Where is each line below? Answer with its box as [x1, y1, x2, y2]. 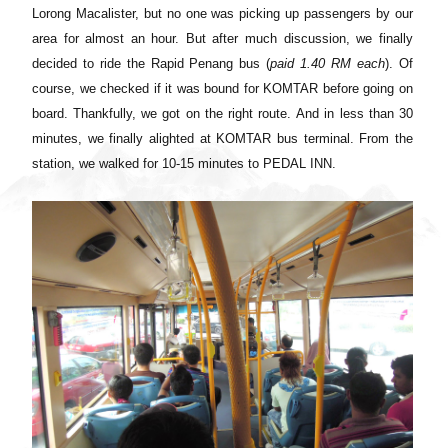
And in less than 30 [291, 105, 413, 121]
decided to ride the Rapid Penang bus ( [32, 55, 271, 71]
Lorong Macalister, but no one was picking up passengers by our [32, 5, 413, 21]
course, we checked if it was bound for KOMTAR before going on [32, 80, 413, 96]
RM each [331, 55, 385, 71]
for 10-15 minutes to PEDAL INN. [143, 155, 336, 171]
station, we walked [32, 155, 143, 171]
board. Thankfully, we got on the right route [32, 105, 288, 121]
